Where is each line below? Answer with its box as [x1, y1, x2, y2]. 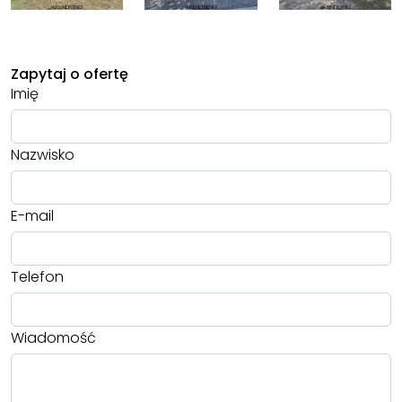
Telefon [11, 267, 64, 288]
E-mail [11, 205, 54, 227]
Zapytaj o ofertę [11, 64, 128, 85]
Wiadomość [11, 328, 96, 349]
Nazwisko [11, 144, 74, 166]
